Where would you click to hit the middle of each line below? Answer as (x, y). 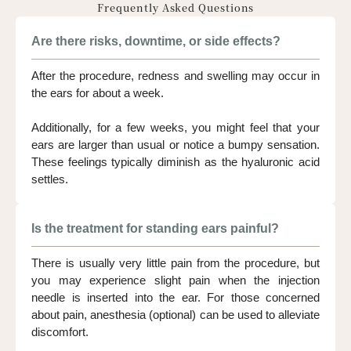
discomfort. (60, 331)
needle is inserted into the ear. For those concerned (175, 297)
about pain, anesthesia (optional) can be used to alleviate (175, 314)
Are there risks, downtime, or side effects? (156, 41)
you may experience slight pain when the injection (175, 280)
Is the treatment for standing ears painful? (155, 228)
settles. (50, 179)
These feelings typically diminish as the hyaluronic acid (175, 161)
